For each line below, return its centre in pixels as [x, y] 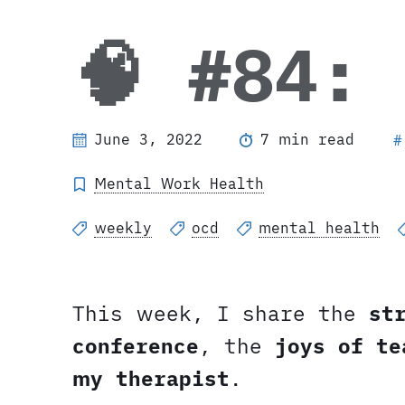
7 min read [307, 140]
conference [136, 346]
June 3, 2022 [148, 140]
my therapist [151, 379]
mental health [319, 228]
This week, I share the [221, 314]
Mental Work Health [179, 184]
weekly [123, 228]
